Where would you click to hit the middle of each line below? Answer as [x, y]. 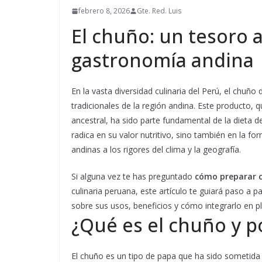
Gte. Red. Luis [159, 11]
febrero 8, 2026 [104, 11]
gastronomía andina [163, 60]
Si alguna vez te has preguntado [133, 177]
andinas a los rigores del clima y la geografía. [156, 150]
